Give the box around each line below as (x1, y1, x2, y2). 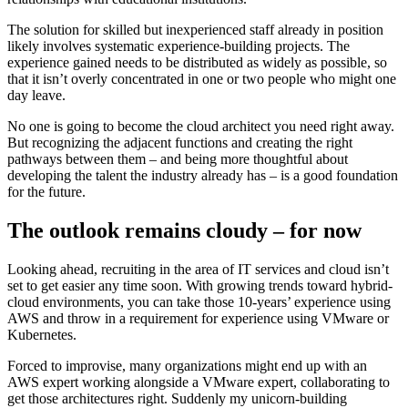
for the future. (7, 184, 86, 200)
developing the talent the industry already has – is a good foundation (7, 168, 398, 184)
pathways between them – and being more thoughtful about (7, 151, 348, 168)
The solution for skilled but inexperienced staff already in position (7, 22, 383, 38)
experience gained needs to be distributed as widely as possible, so (7, 55, 387, 71)
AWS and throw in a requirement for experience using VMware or (7, 311, 389, 327)
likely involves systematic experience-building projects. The (7, 38, 350, 55)
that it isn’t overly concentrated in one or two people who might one (7, 71, 396, 87)
